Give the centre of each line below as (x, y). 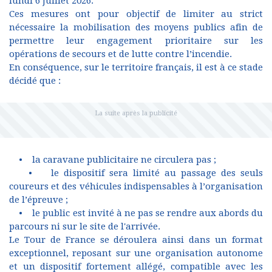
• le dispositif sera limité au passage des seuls (136, 173)
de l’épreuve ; (39, 200)
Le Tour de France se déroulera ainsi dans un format (136, 240)
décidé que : (35, 81)
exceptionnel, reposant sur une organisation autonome (136, 253)
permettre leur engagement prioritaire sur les (136, 41)
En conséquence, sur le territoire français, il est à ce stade (136, 68)
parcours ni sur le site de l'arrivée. (85, 227)
